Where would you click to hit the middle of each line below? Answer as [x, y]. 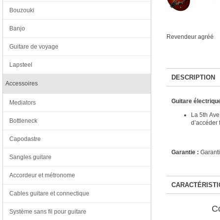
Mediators [23, 103]
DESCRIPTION [193, 78]
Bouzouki [22, 10]
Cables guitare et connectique [49, 193]
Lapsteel [21, 65]
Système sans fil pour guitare [48, 212]
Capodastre [25, 139]
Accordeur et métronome [42, 175]
